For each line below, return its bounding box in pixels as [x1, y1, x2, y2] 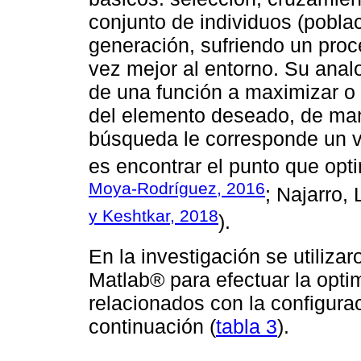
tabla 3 [216, 314, 277, 338]
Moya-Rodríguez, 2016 [89, 178, 265, 197]
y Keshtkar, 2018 [89, 205, 218, 225]
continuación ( [89, 314, 216, 338]
